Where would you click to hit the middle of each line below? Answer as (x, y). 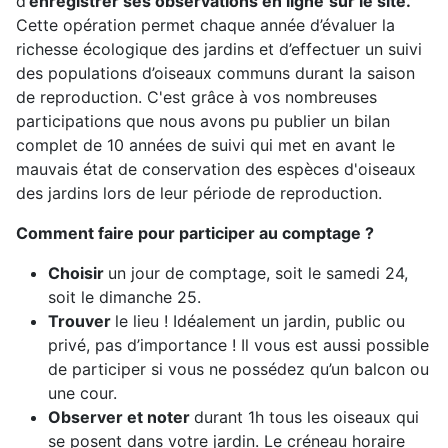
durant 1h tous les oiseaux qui (306, 417)
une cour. (82, 393)
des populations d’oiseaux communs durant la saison (215, 73)
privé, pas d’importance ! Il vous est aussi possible (238, 345)
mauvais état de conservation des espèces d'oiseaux (216, 169)
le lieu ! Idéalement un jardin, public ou (260, 321)
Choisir (78, 273)
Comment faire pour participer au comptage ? (195, 233)
